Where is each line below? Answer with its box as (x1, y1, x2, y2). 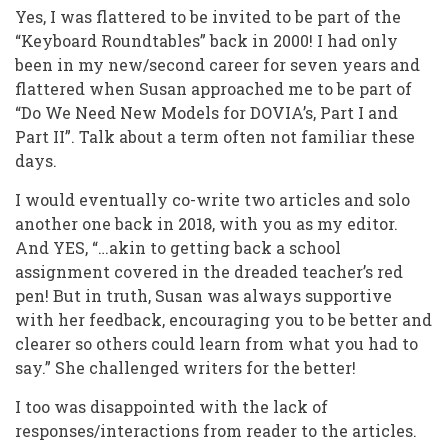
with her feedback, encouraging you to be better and (15, 309, 432, 331)
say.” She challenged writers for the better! (15, 357, 356, 379)
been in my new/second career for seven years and (15, 54, 420, 76)
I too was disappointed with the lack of (15, 396, 328, 418)
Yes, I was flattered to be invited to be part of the (15, 6, 401, 28)
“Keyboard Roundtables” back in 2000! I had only (15, 30, 398, 52)
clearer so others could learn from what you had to (15, 333, 418, 355)
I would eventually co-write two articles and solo (15, 189, 410, 211)
